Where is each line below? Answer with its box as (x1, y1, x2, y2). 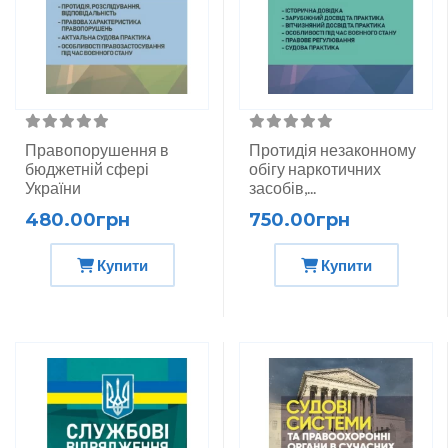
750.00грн (249, 208, 350, 231)
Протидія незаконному (249, 139, 416, 159)
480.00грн (25, 208, 130, 231)
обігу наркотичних (249, 158, 381, 178)
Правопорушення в (25, 139, 169, 159)
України (25, 177, 81, 197)
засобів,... (249, 177, 316, 197)
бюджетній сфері (25, 158, 149, 178)
